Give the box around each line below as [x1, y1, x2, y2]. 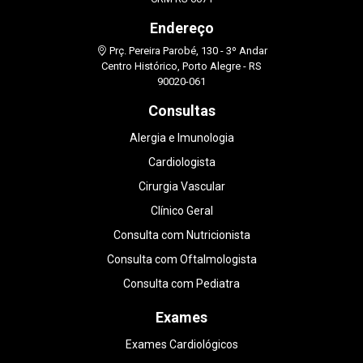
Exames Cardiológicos [125, 338, 238, 352]
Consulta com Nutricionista [113, 228, 250, 242]
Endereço [149, 19, 214, 37]
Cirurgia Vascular [138, 180, 225, 194]
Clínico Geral [150, 204, 213, 218]
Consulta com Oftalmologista [106, 253, 257, 267]
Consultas [147, 102, 216, 120]
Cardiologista [147, 156, 216, 169]
